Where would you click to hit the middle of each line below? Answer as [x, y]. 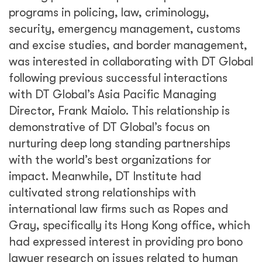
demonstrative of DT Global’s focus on [109, 127]
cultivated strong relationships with [102, 193]
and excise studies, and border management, [128, 45]
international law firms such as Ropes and [118, 209]
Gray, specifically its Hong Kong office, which [130, 225]
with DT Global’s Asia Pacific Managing [113, 94]
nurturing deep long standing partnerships [120, 144]
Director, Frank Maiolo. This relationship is [119, 111]
